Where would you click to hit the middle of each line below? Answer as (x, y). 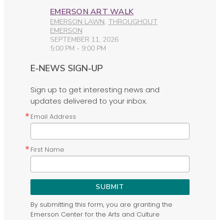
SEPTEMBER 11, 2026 (84, 40)
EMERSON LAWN (77, 22)
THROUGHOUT (133, 22)
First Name (47, 150)
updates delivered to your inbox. (89, 101)
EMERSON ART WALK (92, 12)
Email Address (53, 117)
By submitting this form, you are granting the (101, 205)
